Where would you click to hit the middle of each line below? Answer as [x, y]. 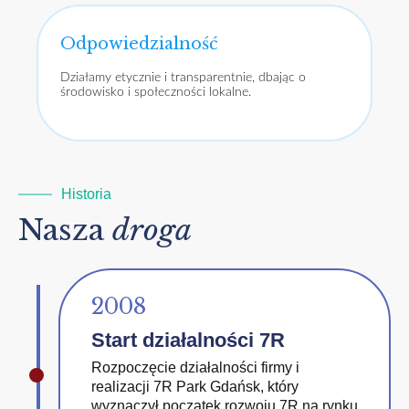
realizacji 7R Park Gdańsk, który [195, 387]
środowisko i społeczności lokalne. [156, 92]
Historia [86, 194]
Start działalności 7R [188, 340]
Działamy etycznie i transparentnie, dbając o [183, 77]
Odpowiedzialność [139, 43]
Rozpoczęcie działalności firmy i [195, 367]
